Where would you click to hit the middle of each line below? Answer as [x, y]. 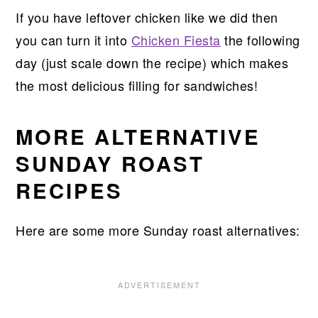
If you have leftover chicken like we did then [147, 17]
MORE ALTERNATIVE [138, 136]
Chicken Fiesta [176, 39]
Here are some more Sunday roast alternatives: [158, 230]
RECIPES [70, 190]
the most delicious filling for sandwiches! [139, 85]
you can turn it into [73, 39]
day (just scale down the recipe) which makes [152, 62]
